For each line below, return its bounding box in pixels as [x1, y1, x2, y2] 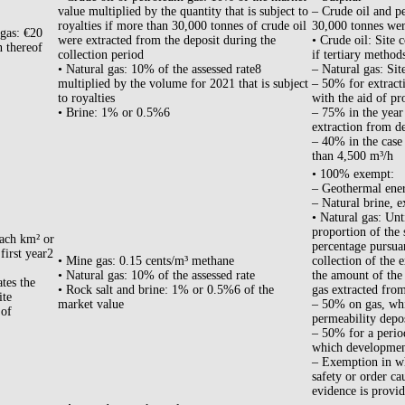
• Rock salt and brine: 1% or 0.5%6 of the [58, 283, 274, 297]
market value [58, 297, 124, 312]
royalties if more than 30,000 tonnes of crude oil [58, 19, 306, 33]
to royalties [58, 91, 115, 106]
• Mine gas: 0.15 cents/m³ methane [58, 254, 234, 268]
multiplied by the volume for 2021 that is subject [58, 77, 308, 91]
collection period [58, 48, 144, 62]
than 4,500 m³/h [312, 149, 393, 164]
